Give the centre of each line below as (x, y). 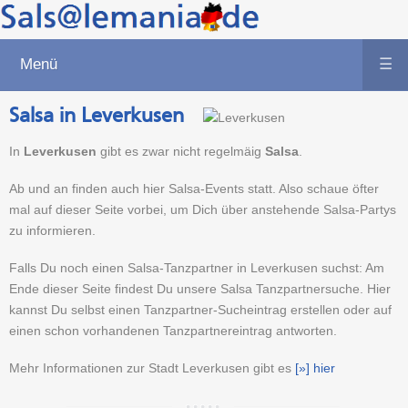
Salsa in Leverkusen (97, 115)
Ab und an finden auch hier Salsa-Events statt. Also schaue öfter (194, 189)
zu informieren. (52, 230)
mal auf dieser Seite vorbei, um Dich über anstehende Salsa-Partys (203, 209)
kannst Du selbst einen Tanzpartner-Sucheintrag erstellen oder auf (200, 310)
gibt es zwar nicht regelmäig (181, 151)
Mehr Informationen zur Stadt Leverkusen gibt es (152, 368)
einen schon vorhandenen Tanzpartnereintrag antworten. (173, 331)
